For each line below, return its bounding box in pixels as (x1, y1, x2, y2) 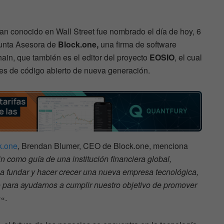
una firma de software (100, 38, 176, 50)
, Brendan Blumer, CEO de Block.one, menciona (17, 140, 188, 152)
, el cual (174, 51, 202, 63)
